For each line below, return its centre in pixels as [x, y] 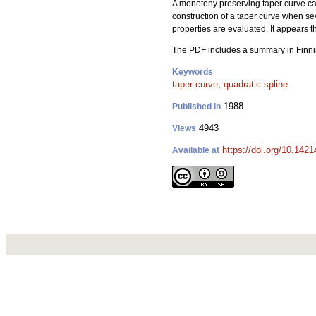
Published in [196, 107]
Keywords [193, 72]
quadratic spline [256, 84]
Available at [196, 150]
